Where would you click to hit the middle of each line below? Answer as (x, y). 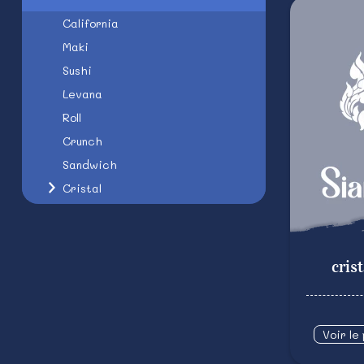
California (91, 23)
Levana (82, 94)
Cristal (82, 188)
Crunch (82, 141)
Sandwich (90, 165)
